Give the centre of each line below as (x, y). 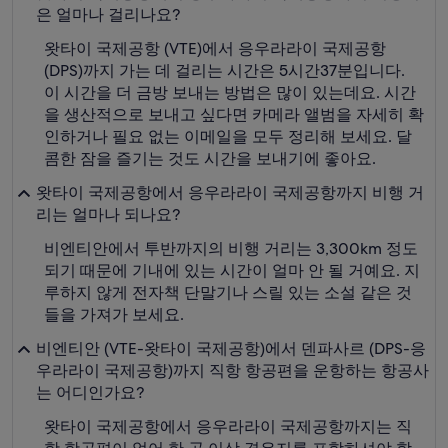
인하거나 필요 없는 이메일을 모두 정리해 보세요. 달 (228, 136)
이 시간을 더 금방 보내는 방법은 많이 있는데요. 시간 (230, 92)
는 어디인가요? (90, 392)
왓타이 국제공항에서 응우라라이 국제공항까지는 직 (228, 426)
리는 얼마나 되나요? (108, 214)
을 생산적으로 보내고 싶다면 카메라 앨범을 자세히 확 (234, 114)
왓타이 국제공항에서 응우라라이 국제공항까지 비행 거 (230, 192)
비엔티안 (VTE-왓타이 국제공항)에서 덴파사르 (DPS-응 (231, 348)
